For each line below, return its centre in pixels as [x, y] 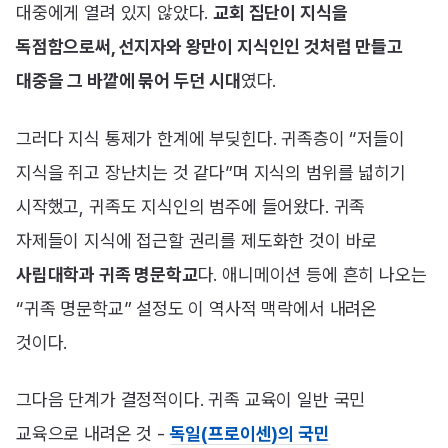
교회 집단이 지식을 [280, 13]
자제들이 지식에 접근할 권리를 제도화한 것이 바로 [197, 240]
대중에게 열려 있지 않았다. [115, 13]
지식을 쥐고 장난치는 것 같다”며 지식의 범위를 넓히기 [211, 172]
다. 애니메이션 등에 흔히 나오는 [312, 274]
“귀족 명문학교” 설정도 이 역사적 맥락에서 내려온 [196, 308]
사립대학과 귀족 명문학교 [107, 274]
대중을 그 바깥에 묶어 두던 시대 [128, 81]
